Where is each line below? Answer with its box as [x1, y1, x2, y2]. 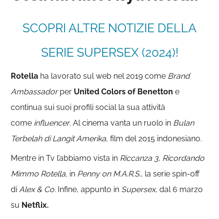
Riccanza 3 [120, 153, 159, 163]
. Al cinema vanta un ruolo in [69, 118, 174, 128]
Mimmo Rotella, [11, 169, 70, 178]
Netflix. [22, 200, 49, 210]
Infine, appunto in [58, 184, 122, 194]
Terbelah [11, 133, 44, 143]
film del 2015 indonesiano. [110, 133, 202, 143]
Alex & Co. [19, 184, 58, 194]
